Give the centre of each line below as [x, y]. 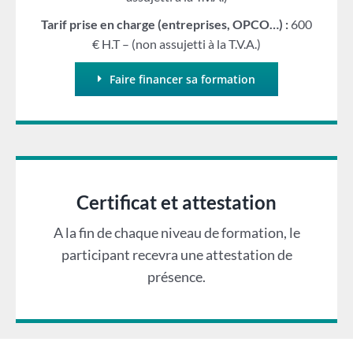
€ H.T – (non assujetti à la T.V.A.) [176, 43]
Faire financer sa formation [182, 79]
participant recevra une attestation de [176, 254]
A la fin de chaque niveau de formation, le [176, 232]
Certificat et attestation [176, 202]
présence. [176, 276]
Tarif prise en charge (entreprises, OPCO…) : [166, 24]
